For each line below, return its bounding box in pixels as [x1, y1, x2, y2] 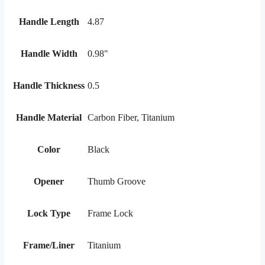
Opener [34, 176, 64, 187]
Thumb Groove [88, 176, 146, 187]
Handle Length [18, 17, 79, 27]
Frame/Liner [23, 240, 75, 251]
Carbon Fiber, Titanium [88, 112, 174, 123]
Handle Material [16, 112, 82, 123]
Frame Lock [88, 208, 133, 219]
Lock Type [27, 208, 70, 219]
